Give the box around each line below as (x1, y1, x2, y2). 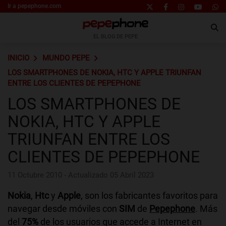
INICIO (8, 53, 29, 63)
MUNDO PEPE (42, 53, 90, 63)
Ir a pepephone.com (8, 3, 61, 10)
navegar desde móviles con (8, 203, 119, 214)
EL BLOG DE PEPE (93, 33, 138, 40)
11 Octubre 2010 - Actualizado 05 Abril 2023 (8, 171, 154, 180)
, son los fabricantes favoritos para (81, 190, 218, 201)
